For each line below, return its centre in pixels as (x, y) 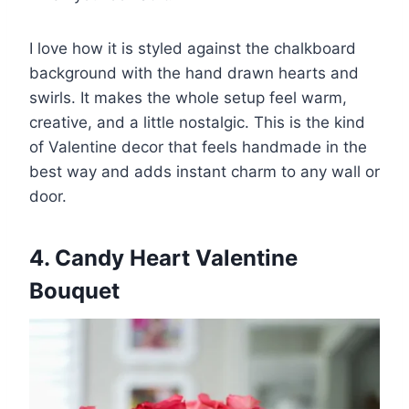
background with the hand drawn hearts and (194, 73)
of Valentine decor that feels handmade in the (198, 147)
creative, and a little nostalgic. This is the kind (197, 122)
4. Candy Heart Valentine (163, 257)
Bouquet (74, 290)
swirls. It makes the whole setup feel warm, (188, 97)
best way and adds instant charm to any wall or (204, 171)
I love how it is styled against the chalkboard (193, 48)
